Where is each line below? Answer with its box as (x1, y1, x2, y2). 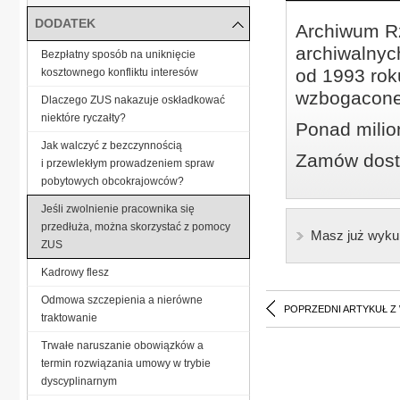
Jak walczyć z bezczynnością (41, 138, 182, 152)
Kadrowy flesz (41, 265, 109, 279)
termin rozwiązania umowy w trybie (41, 356, 211, 370)
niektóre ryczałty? (41, 111, 126, 124)
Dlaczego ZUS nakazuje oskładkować (41, 93, 225, 106)
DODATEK (35, 15, 96, 30)
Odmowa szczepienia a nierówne (41, 293, 203, 306)
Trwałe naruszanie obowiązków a (41, 338, 204, 352)
